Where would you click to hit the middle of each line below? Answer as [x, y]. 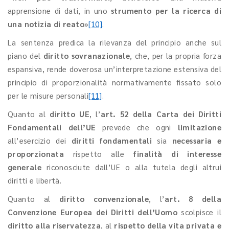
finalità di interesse [177, 154]
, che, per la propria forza [176, 55]
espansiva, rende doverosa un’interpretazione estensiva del [114, 69]
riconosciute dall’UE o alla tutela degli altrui [131, 167]
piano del [26, 55]
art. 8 [179, 199]
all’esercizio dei [40, 140]
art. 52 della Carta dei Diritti [161, 114]
